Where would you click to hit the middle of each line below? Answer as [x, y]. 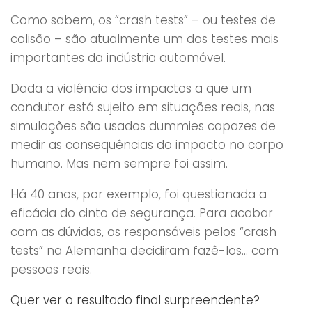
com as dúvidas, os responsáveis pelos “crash [143, 232]
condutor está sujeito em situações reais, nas [143, 107]
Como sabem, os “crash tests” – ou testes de [143, 20]
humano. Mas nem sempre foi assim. [119, 163]
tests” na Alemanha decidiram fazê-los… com [145, 250]
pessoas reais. [51, 269]
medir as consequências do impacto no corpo [147, 145]
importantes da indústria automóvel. [118, 57]
